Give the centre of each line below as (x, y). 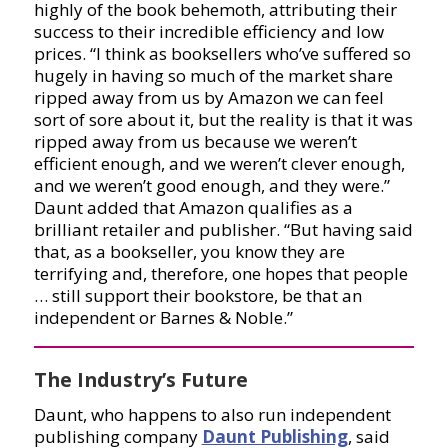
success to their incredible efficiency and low (208, 32)
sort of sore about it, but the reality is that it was (223, 120)
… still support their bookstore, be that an (197, 296)
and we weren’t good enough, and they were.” (211, 186)
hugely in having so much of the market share (213, 76)
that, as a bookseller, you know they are (189, 252)
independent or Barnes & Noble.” (163, 318)
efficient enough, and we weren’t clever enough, (219, 164)
